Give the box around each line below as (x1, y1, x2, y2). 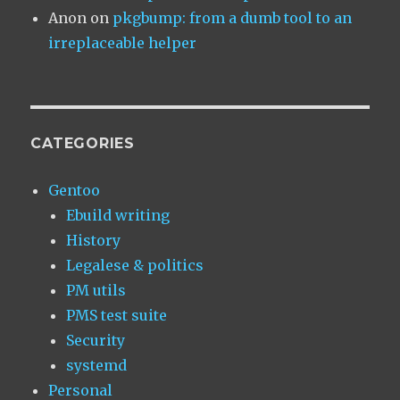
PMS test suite (66, 306, 168, 325)
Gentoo (48, 181, 101, 200)
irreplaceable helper (48, 34, 197, 53)
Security (66, 331, 126, 350)
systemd (66, 356, 128, 375)
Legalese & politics (66, 256, 204, 275)
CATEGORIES (30, 135, 135, 153)
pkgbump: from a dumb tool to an (112, 9, 353, 28)
